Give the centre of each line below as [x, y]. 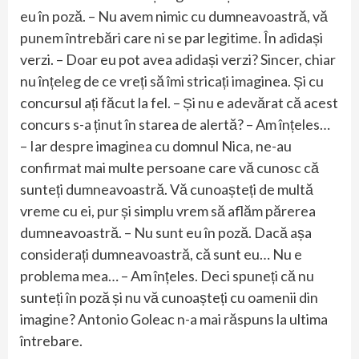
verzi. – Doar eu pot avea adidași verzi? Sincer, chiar [178, 60]
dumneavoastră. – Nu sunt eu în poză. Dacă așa [166, 233]
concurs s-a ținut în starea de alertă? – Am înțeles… [175, 125]
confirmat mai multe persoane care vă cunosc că [169, 168]
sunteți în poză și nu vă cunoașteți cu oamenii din [169, 298]
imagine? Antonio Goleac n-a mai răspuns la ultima [174, 319]
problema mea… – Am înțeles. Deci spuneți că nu [167, 276]
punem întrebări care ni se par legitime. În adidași [171, 38]
